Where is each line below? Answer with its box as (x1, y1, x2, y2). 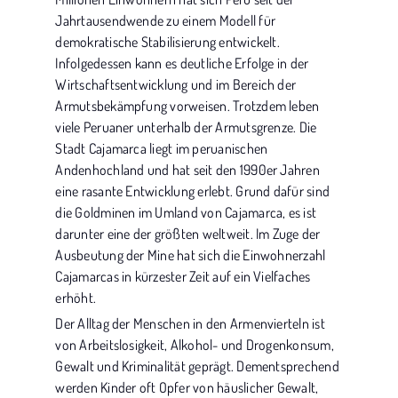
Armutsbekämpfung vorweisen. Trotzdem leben (55, 97, 320, 115)
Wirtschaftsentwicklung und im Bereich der (55, 76, 297, 93)
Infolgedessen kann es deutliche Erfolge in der (55, 54, 309, 72)
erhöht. (55, 289, 97, 306)
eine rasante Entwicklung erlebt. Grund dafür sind (55, 182, 330, 200)
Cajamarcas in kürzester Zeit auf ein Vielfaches (55, 267, 311, 285)
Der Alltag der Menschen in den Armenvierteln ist (55, 314, 325, 332)
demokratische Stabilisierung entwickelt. (55, 33, 280, 51)
